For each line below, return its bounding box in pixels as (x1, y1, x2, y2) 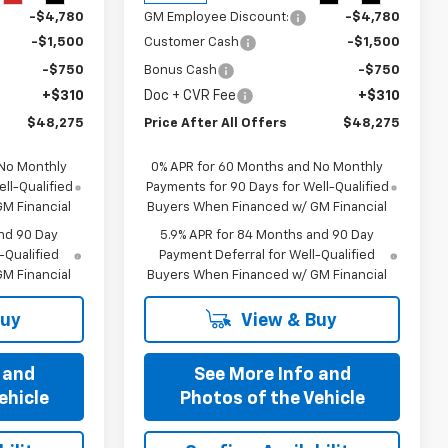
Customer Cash (144, 35, 240, 49)
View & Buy (237, 311, 337, 330)
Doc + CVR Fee (144, 88, 237, 103)
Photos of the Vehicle (179, 389, 365, 408)
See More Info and (193, 365, 351, 384)
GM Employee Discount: (144, 10, 290, 24)
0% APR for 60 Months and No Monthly (151, 160, 384, 174)
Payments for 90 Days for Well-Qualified (145, 180, 389, 194)
